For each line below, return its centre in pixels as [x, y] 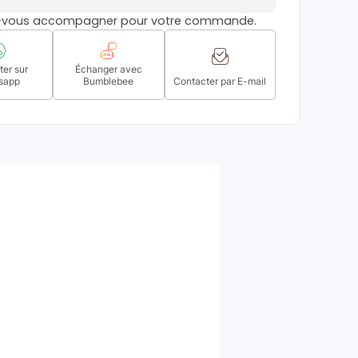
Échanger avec [108, 69]
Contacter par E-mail [220, 81]
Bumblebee [109, 81]
